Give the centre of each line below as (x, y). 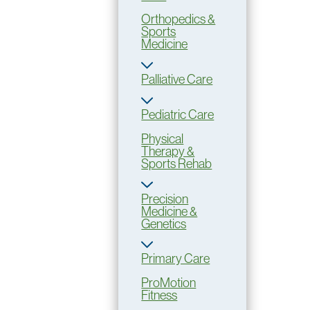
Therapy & (168, 151)
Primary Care (176, 259)
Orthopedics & (179, 19)
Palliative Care (177, 80)
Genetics (164, 224)
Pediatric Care (178, 115)
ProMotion (169, 282)
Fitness (159, 295)
